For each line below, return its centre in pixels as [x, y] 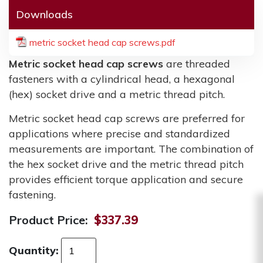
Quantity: [34, 251]
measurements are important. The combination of [131, 149]
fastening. [32, 194]
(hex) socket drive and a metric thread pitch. [117, 94]
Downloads [44, 14]
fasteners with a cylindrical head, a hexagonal [122, 79]
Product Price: [48, 220]
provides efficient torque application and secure [126, 179]
